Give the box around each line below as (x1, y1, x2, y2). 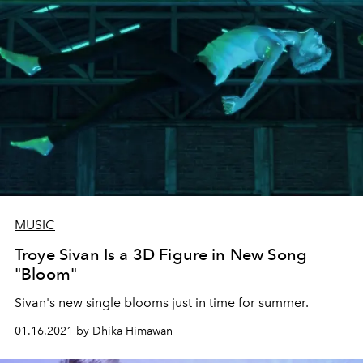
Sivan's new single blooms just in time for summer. (15, 295, 309, 310)
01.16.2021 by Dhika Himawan (15, 324, 173, 338)
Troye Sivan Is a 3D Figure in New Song (15, 245, 308, 264)
